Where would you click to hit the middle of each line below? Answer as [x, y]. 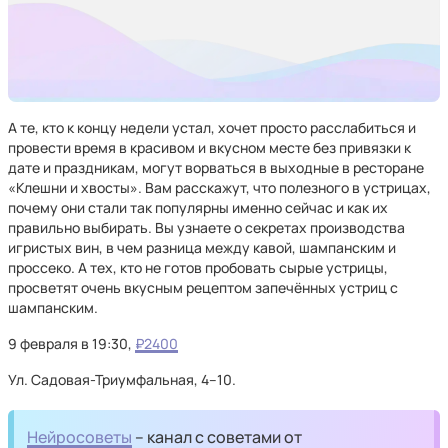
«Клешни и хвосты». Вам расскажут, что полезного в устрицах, [219, 187]
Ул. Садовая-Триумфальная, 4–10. [122, 379]
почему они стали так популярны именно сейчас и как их [198, 207]
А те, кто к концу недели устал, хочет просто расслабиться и [212, 127]
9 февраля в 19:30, [71, 343]
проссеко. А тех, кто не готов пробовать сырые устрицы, [198, 267]
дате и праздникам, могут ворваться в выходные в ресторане [216, 167]
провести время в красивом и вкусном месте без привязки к [209, 147]
